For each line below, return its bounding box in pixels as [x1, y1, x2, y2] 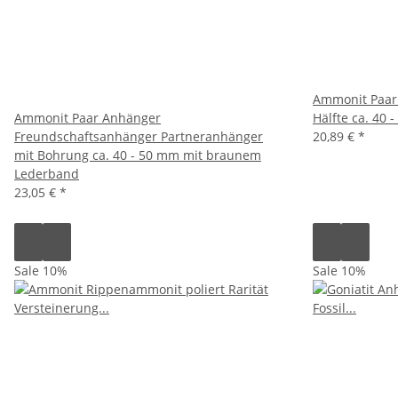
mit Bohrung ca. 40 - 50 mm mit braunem [14, 146, 261, 163]
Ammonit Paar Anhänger [14, 108, 161, 126]
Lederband [14, 164, 79, 182]
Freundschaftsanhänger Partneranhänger [14, 127, 263, 145]
